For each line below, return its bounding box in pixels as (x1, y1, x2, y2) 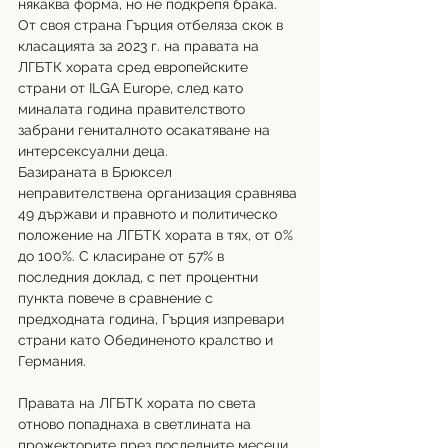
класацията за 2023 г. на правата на (18, 37, 263, 54)
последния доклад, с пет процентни (18, 268, 262, 285)
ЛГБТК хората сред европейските (18, 58, 252, 75)
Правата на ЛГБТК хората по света (18, 394, 260, 411)
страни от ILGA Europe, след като (18, 79, 247, 96)
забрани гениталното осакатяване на (18, 121, 274, 138)
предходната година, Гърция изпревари (18, 310, 288, 327)
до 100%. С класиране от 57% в (18, 247, 228, 264)
